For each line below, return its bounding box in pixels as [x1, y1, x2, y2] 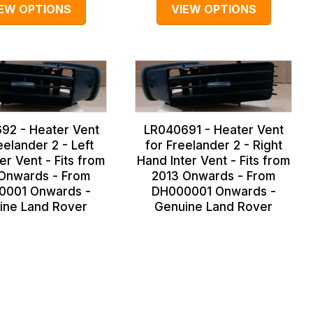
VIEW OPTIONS [170, 1, 256, 16]
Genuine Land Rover [154, 199, 273, 214]
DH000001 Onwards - [151, 184, 276, 198]
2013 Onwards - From [152, 168, 276, 183]
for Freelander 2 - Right [145, 138, 282, 152]
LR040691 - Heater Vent [143, 122, 284, 137]
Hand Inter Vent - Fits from [137, 153, 291, 168]
